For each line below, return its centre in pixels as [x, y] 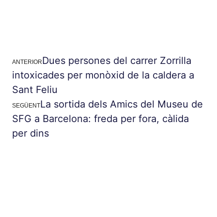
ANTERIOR [27, 62]
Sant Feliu [35, 89]
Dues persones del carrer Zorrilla [117, 60]
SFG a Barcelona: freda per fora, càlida [101, 118]
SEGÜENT [26, 105]
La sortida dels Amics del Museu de [122, 104]
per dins [31, 133]
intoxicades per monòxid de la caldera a [103, 75]
